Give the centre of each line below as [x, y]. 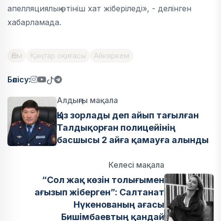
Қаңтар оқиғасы [58, 55]
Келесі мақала [136, 165]
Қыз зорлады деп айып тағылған [128, 115]
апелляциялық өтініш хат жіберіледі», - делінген [99, 8]
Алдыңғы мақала [87, 100]
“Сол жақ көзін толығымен [103, 180]
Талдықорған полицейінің [116, 128]
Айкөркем [111, 55]
